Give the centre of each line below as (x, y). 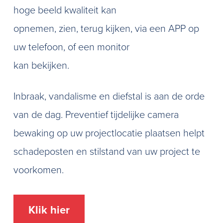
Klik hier (49, 210)
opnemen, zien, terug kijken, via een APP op (106, 29)
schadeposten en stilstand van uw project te (107, 152)
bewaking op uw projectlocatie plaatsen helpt (109, 133)
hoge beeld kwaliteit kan (65, 10)
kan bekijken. (41, 66)
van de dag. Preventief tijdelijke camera (96, 115)
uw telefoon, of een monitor (71, 47)
